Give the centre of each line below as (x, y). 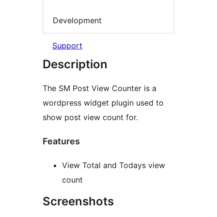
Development (77, 20)
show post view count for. (90, 117)
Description (75, 64)
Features (61, 141)
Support (67, 46)
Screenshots (78, 201)
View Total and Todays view (114, 165)
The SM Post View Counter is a (100, 88)
